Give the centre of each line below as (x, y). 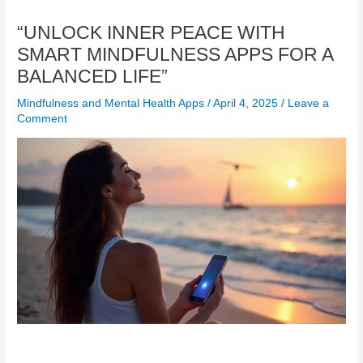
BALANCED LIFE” (93, 77)
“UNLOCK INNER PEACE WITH (152, 33)
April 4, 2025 (248, 104)
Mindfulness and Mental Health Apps (111, 104)
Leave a (309, 104)
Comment (43, 119)
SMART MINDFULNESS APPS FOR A (175, 55)
